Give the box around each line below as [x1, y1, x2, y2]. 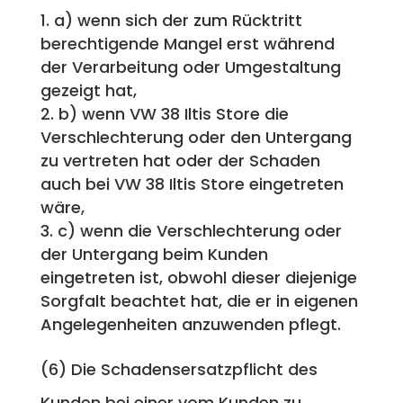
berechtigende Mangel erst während [40, 31, 335, 55]
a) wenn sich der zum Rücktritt [53, 8, 302, 31]
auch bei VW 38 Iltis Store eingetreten [40, 172, 344, 195]
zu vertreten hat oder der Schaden [40, 148, 320, 172]
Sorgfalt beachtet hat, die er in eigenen [40, 289, 358, 312]
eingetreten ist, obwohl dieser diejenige [40, 265, 357, 289]
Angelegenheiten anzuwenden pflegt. [40, 312, 341, 336]
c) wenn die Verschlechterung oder [57, 219, 342, 242]
